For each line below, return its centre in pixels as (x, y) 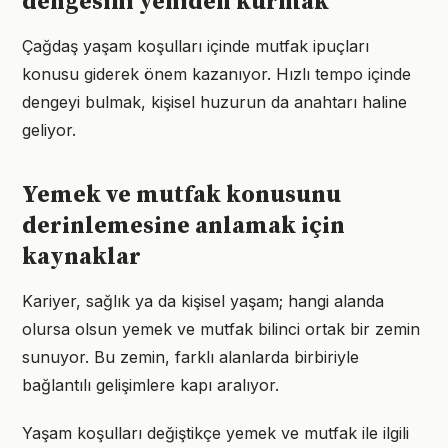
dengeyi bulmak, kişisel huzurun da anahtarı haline (214, 102)
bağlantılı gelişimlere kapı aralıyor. (150, 385)
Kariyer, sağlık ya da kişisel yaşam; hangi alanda (203, 301)
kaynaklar (81, 257)
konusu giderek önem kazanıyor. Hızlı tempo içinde (216, 74)
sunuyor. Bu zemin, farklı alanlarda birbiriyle (190, 357)
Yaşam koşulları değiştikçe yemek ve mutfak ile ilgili (215, 433)
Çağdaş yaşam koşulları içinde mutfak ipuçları (195, 46)
